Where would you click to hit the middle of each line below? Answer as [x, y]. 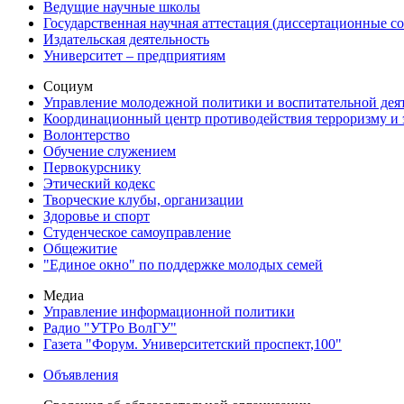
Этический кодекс [99, 184]
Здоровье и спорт [96, 216]
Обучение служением [110, 151]
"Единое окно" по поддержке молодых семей [183, 265]
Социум [68, 87]
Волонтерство [87, 135]
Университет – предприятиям [134, 56]
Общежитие [80, 249]
